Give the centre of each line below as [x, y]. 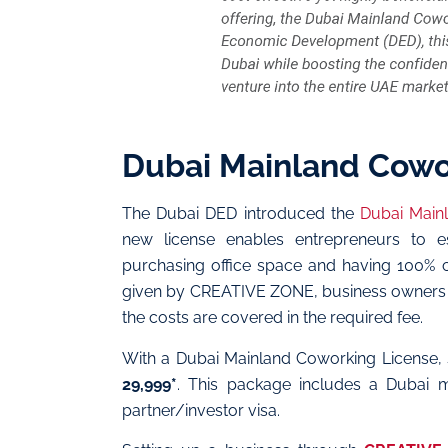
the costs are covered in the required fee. [272, 318]
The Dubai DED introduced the [241, 214]
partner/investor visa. [201, 410]
